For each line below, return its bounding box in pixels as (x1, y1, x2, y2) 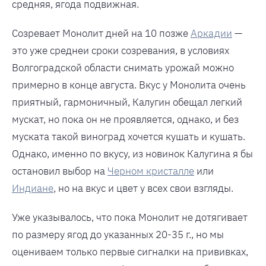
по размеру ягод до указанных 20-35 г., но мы (12, 227, 224, 241)
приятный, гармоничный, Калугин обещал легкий (12, 95, 242, 109)
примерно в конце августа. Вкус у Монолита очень (12, 78, 246, 91)
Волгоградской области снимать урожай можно (12, 61, 234, 74)
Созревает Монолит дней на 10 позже (12, 26, 191, 40)
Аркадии (191, 26, 232, 40)
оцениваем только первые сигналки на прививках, (12, 245, 248, 258)
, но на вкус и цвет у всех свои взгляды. (53, 181, 233, 195)
